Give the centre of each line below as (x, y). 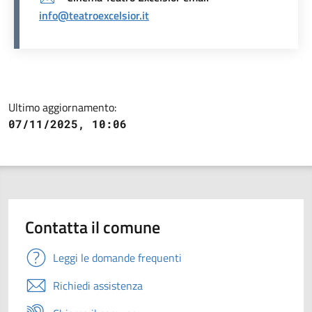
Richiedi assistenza (98, 285)
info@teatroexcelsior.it (94, 15)
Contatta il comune (93, 227)
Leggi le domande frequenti (117, 257)
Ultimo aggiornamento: (62, 107)
